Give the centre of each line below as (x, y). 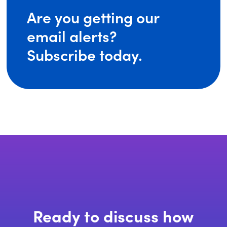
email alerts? (72, 36)
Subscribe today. (85, 54)
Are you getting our (93, 17)
